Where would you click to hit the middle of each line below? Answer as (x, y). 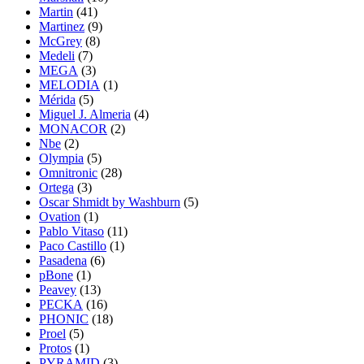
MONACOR (73, 128)
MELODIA (69, 84)
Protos (55, 348)
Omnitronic (68, 172)
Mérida (57, 99)
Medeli (57, 55)
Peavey (58, 289)
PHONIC (64, 318)
